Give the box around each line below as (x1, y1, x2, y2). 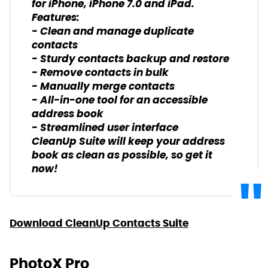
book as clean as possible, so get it (32, 147, 212, 165)
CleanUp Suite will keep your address (32, 133, 225, 151)
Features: (32, 9, 80, 27)
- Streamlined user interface (32, 119, 178, 137)
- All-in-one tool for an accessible (32, 92, 208, 109)
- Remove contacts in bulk (32, 64, 169, 82)
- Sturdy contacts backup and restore (32, 50, 229, 68)
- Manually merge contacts (32, 78, 175, 96)
